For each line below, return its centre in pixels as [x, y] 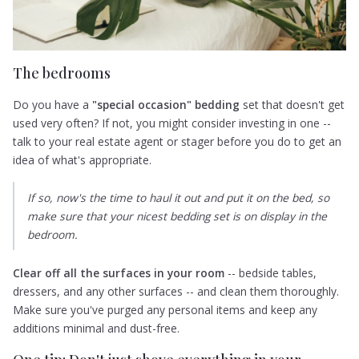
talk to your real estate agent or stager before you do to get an [177, 142]
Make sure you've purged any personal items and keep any [165, 309]
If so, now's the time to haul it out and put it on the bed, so [179, 198]
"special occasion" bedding [166, 105]
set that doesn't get [292, 105]
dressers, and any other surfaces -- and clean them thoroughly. [176, 291]
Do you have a [53, 105]
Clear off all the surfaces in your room [119, 272]
